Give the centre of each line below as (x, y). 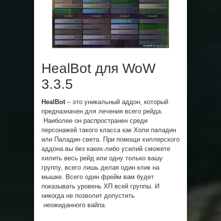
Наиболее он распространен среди (94, 121)
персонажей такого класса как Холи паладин (109, 130)
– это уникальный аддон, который (117, 102)
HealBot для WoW (98, 69)
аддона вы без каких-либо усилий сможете (106, 149)
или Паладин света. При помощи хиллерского (110, 140)
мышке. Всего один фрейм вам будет (98, 177)
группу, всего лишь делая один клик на (100, 168)
